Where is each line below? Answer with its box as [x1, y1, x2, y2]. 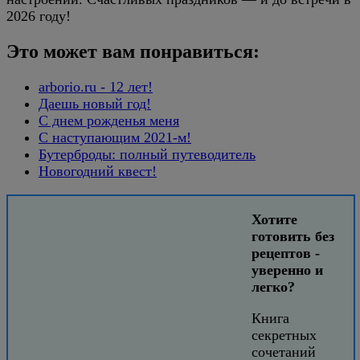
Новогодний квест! [39, 162, 157, 179]
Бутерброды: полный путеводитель [39, 145, 256, 162]
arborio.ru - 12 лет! [39, 78, 153, 95]
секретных [252, 326, 317, 343]
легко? [252, 278, 295, 295]
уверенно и [252, 261, 323, 278]
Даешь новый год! [39, 95, 151, 112]
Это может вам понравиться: [6, 41, 260, 63]
